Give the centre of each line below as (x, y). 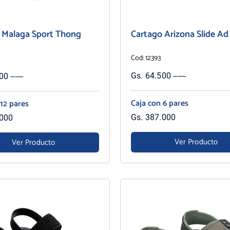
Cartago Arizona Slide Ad (179, 34)
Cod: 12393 (146, 58)
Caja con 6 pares (159, 103)
